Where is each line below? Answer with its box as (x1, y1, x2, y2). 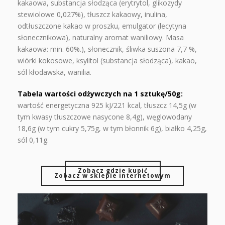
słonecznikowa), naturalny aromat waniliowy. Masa (18, 33, 184, 42)
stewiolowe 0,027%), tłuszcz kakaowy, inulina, (18, 10, 167, 19)
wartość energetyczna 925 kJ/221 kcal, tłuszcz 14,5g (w (18, 100, 196, 110)
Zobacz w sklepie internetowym (54, 171, 171, 180)
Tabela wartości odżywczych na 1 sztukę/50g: (18, 89, 183, 98)
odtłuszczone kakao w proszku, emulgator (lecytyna (18, 21, 186, 31)
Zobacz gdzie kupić (77, 166, 148, 175)
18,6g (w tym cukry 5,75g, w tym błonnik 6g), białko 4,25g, (18, 124, 207, 133)
